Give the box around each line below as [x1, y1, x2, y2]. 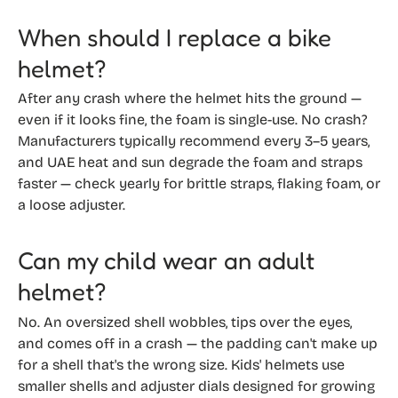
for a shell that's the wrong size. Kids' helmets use [18, 355, 345, 373]
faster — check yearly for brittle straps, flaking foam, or [18, 175, 380, 193]
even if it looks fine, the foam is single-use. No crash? [18, 111, 368, 129]
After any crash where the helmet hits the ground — [18, 90, 362, 107]
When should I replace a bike [18, 21, 331, 52]
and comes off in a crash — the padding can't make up [18, 334, 378, 352]
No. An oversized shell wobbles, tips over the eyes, [18, 313, 352, 330]
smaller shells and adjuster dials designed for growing [18, 377, 375, 394]
